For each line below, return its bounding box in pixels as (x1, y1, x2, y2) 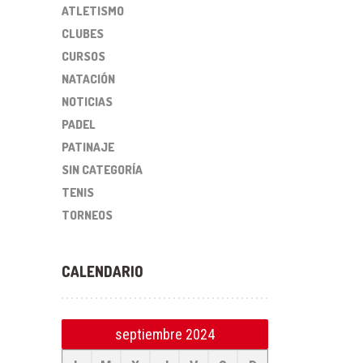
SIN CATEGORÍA (62, 162, 143, 177)
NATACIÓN (62, 71, 115, 87)
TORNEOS (62, 207, 113, 223)
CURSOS (62, 49, 105, 64)
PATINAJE (62, 139, 114, 155)
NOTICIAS (62, 94, 113, 109)
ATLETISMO (62, 3, 124, 19)
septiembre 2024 (115, 326, 215, 343)
